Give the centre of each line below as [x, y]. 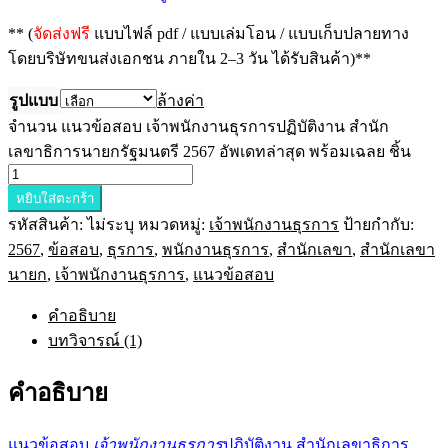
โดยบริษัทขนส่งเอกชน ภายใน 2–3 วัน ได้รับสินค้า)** [189, 58]
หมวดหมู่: [173, 224]
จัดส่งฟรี [61, 33]
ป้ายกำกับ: [378, 224]
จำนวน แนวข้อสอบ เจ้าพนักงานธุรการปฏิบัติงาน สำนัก [198, 126]
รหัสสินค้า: [47, 224]
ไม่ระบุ [110, 224]
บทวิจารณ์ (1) [95, 340]
